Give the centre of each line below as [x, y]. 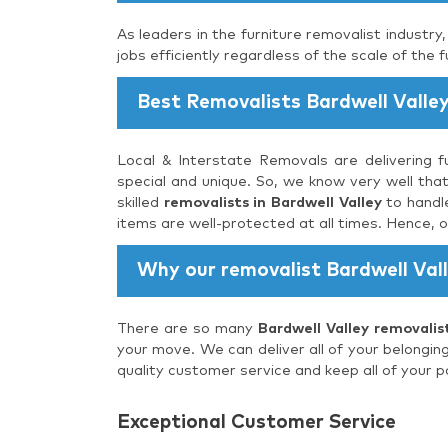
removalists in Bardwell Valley [272, 202]
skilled [140, 202]
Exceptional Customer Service [256, 422]
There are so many [187, 328]
